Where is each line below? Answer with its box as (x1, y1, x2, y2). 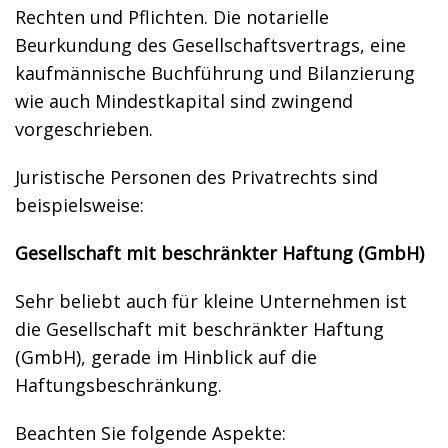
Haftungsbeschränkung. (15, 373, 222, 397)
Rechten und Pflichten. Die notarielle (15, 5, 329, 29)
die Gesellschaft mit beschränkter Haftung (15, 317, 384, 341)
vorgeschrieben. (15, 117, 153, 141)
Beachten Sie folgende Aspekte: (15, 421, 286, 445)
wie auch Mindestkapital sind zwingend (15, 89, 353, 113)
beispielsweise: (15, 193, 144, 217)
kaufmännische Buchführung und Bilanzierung (15, 61, 415, 85)
